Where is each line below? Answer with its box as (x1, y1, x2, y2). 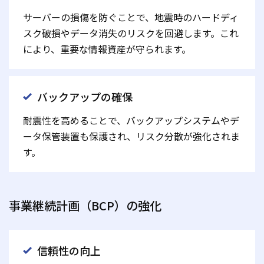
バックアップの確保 (37, 89, 133, 105)
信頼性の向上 (37, 243, 101, 259)
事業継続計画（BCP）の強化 (9, 197, 161, 214)
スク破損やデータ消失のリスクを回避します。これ (23, 26, 239, 41)
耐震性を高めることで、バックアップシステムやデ (23, 113, 239, 128)
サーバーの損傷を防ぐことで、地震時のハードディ (23, 10, 239, 25)
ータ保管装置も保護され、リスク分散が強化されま (23, 129, 240, 144)
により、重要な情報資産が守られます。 (23, 42, 191, 57)
